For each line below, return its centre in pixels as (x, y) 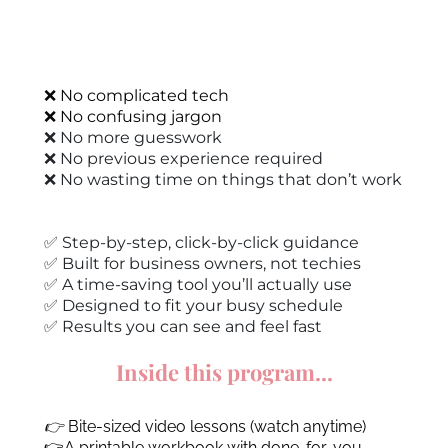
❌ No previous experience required (183, 158)
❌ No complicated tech (136, 95)
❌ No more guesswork (133, 137)
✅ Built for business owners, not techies (202, 263)
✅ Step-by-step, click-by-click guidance (201, 242)
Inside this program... (224, 372)
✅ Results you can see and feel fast (183, 326)
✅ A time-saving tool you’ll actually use (198, 284)
